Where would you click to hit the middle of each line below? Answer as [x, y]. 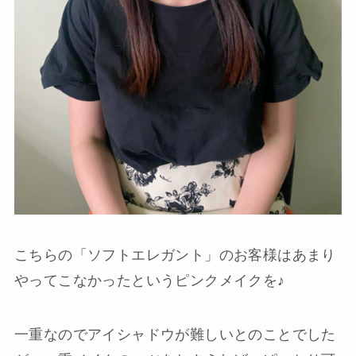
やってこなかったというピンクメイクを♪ [149, 281]
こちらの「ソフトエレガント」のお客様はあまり [175, 255]
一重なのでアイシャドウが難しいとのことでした [175, 335]
